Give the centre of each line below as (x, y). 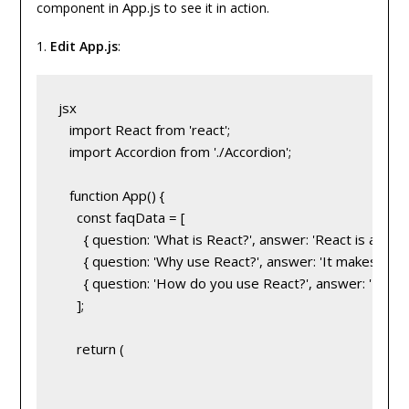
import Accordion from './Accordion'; (174, 152)
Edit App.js (84, 47)
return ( (91, 349)
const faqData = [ (121, 218)
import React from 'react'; (144, 130)
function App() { (111, 196)
